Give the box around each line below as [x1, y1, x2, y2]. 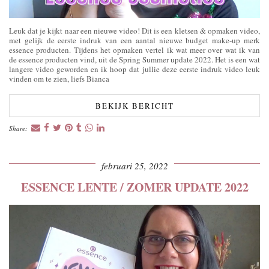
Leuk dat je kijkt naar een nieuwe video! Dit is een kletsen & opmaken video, [9, 25, 260, 36]
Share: [9, 123, 29, 133]
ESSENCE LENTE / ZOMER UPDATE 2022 [20, 178, 249, 196]
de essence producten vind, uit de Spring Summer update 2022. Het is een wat [9, 53, 260, 65]
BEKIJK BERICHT [95, 100, 174, 111]
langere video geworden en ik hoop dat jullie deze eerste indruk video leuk [9, 63, 260, 74]
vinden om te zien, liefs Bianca [9, 73, 109, 84]
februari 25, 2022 [101, 159, 168, 172]
